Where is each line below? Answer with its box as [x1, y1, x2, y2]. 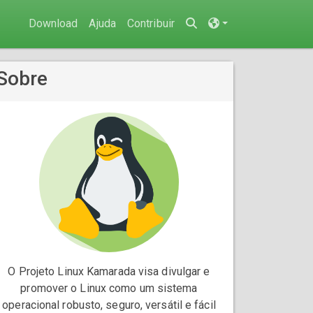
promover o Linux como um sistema [20, 282, 198, 295]
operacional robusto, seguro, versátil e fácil [2, 298, 216, 312]
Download [28, 17, 78, 31]
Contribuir [126, 17, 175, 31]
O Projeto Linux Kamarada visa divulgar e [8, 265, 210, 278]
